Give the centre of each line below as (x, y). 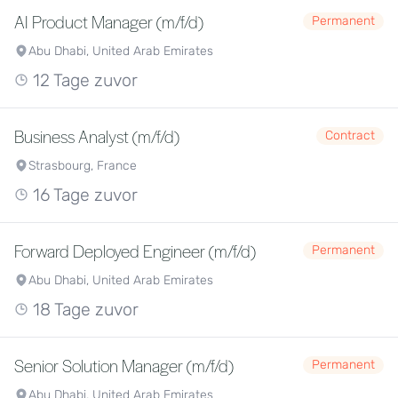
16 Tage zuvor (83, 195)
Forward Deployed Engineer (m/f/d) (135, 251)
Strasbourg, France (83, 166)
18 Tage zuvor (84, 310)
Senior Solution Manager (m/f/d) (124, 365)
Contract (350, 135)
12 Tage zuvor (83, 80)
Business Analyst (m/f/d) (97, 136)
